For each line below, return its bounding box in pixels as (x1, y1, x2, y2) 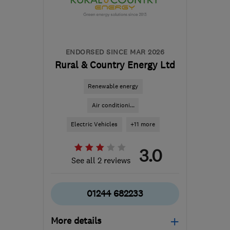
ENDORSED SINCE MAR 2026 (65, 47, 165, 56)
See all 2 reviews (71, 155, 131, 165)
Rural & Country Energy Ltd (55, 59, 175, 71)
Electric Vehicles (71, 120, 118, 128)
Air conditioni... (91, 101, 135, 109)
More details (51, 215, 101, 226)
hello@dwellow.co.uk (71, 18, 148, 28)
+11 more (130, 120, 155, 128)
